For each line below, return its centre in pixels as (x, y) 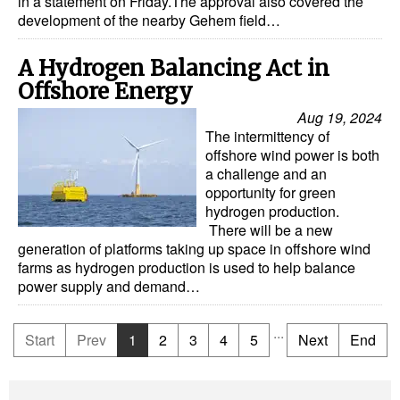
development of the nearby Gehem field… (149, 20)
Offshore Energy (105, 91)
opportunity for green (271, 192)
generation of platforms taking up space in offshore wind (194, 248)
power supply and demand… (109, 286)
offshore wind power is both (292, 154)
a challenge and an (266, 173)
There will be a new (269, 229)
